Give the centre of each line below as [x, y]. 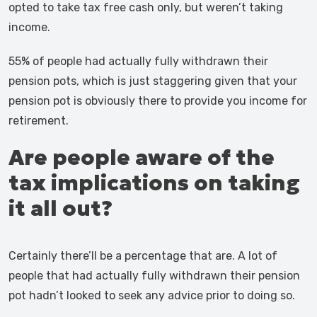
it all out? [60, 208]
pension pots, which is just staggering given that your [153, 81]
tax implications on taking [154, 183]
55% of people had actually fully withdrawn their [138, 61]
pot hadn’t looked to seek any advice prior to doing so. [152, 295]
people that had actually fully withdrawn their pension [154, 276]
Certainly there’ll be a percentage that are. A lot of [143, 256]
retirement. [39, 121]
